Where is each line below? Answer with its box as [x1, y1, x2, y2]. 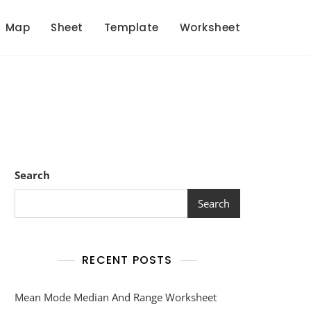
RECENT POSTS [82, 252, 173, 268]
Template [103, 20, 159, 35]
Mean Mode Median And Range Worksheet [15, 290, 217, 304]
